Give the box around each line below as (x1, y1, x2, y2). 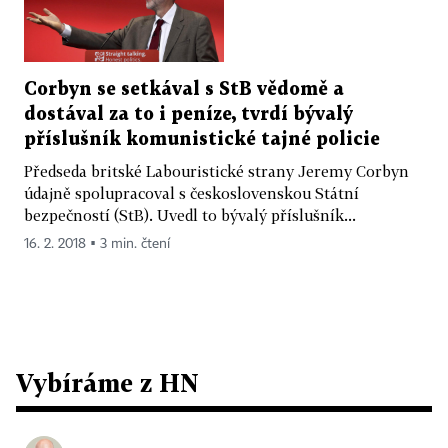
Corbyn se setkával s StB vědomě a (24, 80, 344, 98)
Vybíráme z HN (16, 367, 199, 397)
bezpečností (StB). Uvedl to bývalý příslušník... (24, 205, 356, 224)
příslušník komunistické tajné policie (24, 130, 380, 148)
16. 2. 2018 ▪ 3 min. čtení (24, 236, 170, 251)
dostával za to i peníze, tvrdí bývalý (24, 105, 353, 123)
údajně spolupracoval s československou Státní (24, 183, 359, 202)
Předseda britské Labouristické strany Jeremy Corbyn (24, 161, 409, 180)
